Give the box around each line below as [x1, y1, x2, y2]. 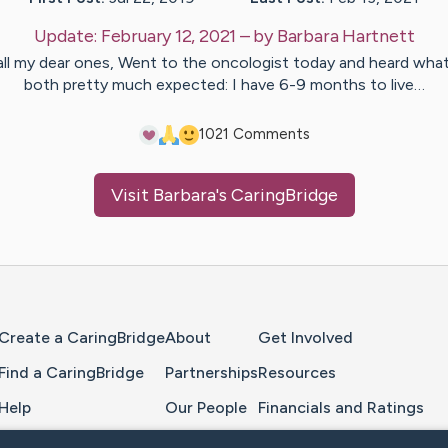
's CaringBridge [215, 184, 338, 207]
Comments [228, 125, 310, 144]
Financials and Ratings [258, 397, 424, 417]
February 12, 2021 [100, 25, 237, 48]
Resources [258, 362, 336, 382]
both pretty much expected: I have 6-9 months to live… [23, 75, 425, 95]
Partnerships [165, 362, 258, 382]
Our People [165, 397, 247, 417]
